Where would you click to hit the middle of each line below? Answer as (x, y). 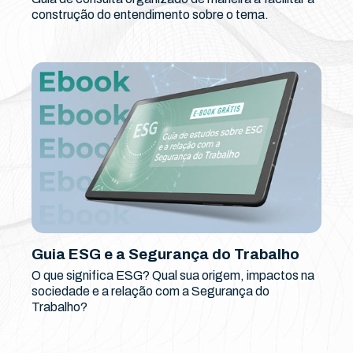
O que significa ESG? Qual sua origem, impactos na (173, 275)
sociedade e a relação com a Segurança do (150, 291)
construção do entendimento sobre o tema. (150, 14)
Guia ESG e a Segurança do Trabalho (165, 254)
